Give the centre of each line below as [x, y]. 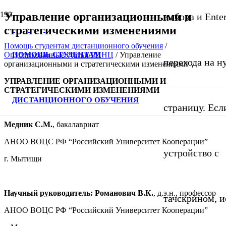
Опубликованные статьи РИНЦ [59, 54]
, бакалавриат [76, 124]
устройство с [191, 153]
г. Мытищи [23, 158]
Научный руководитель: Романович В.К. [79, 193]
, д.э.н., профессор [185, 193]
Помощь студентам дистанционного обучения [83, 45]
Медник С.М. [28, 124]
